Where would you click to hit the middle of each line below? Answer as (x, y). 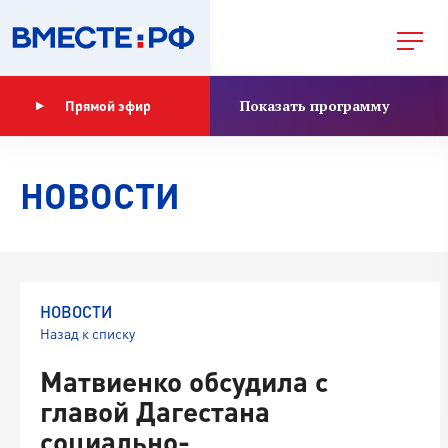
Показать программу (314, 105)
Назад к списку (87, 333)
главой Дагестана (155, 411)
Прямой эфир (107, 105)
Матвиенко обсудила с (184, 381)
